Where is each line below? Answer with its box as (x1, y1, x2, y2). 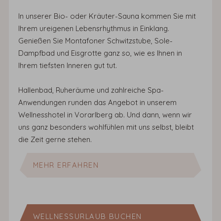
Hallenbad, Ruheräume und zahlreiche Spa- (18, 85, 164, 95)
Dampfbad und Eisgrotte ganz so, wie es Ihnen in (18, 48, 182, 58)
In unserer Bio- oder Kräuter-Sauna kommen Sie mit (18, 11, 196, 21)
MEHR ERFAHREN (33, 160, 99, 170)
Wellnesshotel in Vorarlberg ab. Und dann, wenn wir (18, 110, 192, 120)
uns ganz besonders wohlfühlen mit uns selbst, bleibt (18, 122, 194, 132)
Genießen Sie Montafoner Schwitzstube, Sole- (18, 36, 173, 46)
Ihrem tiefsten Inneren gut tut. (18, 61, 117, 71)
